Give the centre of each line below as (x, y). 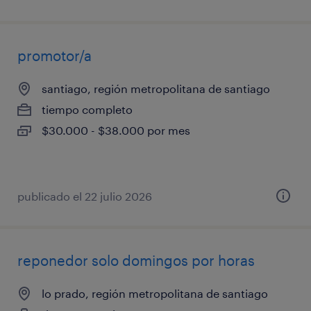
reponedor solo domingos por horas (136, 260)
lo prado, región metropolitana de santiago (155, 293)
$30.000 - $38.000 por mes (116, 130)
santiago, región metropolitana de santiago (156, 88)
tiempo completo (87, 109)
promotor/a (54, 55)
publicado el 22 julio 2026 (85, 196)
